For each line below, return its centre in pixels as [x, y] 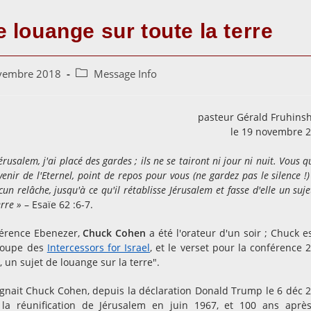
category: [96, 88]
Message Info [125, 74]
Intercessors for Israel [99, 247]
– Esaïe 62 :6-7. [57, 204]
